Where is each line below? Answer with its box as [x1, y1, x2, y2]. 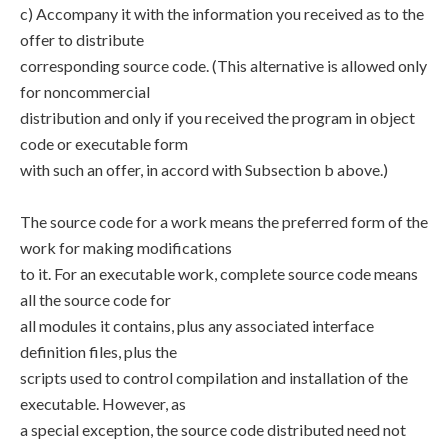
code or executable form [20, 134, 188, 153]
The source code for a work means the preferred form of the [20, 212, 428, 231]
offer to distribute [20, 30, 144, 49]
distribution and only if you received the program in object [20, 108, 415, 127]
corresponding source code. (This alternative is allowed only [20, 56, 427, 75]
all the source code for [20, 290, 171, 309]
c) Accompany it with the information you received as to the [20, 4, 424, 23]
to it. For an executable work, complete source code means [20, 264, 418, 283]
